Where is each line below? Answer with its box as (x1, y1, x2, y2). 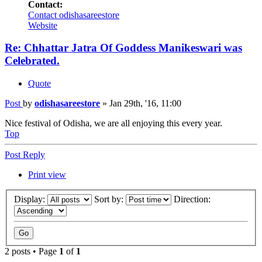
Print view (28, 170, 66, 180)
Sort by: (94, 194, 126, 204)
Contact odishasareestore (28, 9, 119, 20)
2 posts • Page (5, 246, 59, 256)
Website (28, 20, 57, 30)
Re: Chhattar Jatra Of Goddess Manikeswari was (5, 42, 242, 54)
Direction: (174, 194, 213, 204)
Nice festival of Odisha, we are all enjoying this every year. (5, 118, 222, 129)
